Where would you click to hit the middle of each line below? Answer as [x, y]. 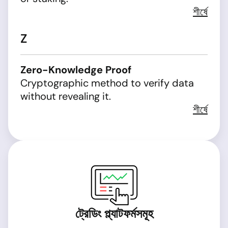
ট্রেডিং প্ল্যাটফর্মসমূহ [114, 213]
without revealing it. [66, 96]
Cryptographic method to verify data [107, 83]
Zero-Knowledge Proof [76, 70]
